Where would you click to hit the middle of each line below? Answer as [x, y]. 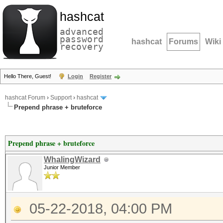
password [82, 39]
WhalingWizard [72, 160]
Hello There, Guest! [28, 76]
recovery [82, 47]
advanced [82, 32]
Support [61, 98]
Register [101, 76]
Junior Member [62, 167]
